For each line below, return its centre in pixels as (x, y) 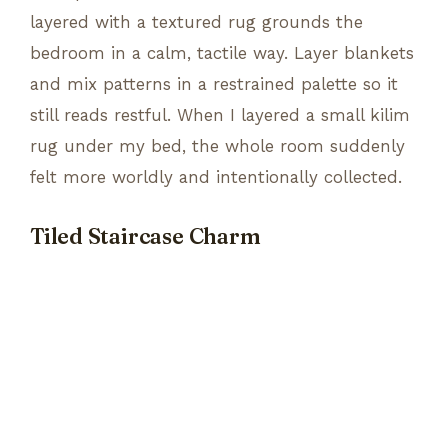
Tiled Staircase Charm (145, 236)
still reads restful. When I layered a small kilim (220, 114)
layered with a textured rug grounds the (196, 21)
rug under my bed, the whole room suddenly (217, 145)
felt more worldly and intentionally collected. (216, 176)
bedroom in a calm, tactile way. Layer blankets (222, 52)
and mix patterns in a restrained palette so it (214, 83)
